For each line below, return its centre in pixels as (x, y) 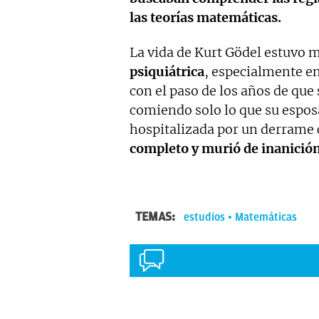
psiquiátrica (167, 72)
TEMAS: (157, 217)
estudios (204, 218)
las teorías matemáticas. (205, 18)
